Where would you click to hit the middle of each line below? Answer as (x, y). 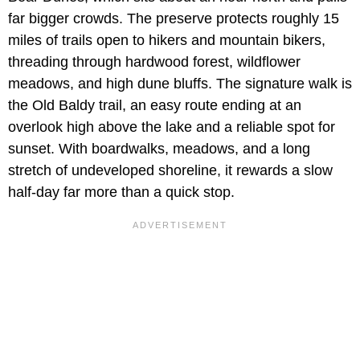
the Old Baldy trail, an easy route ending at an (155, 105)
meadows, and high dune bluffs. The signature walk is (180, 83)
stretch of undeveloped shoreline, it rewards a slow (170, 170)
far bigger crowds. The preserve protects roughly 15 (174, 18)
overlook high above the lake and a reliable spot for (172, 127)
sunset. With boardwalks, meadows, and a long (159, 148)
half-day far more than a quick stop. (121, 192)
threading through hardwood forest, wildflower (154, 61)
